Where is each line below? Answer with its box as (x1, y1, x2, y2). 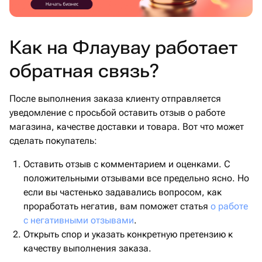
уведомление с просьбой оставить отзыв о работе (9, 107, 225, 119)
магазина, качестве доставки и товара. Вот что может (9, 121, 244, 133)
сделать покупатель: (9, 135, 97, 147)
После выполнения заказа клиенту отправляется (9, 93, 221, 105)
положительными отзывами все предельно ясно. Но (23, 173, 249, 184)
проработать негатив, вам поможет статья (23, 201, 211, 212)
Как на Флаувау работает (9, 36, 237, 59)
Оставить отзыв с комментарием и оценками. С (23, 158, 230, 170)
